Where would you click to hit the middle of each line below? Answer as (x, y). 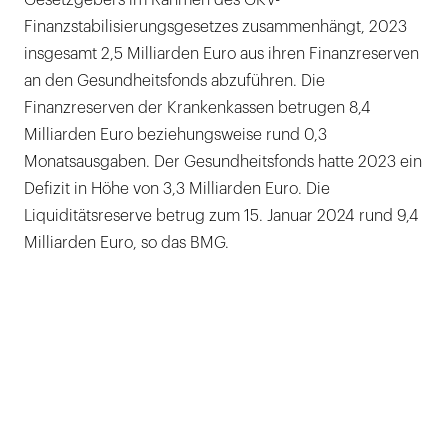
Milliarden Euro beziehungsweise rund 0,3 (175, 134)
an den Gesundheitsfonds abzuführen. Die (174, 80)
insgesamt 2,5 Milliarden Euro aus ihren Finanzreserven (221, 53)
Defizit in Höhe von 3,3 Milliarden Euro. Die (177, 188)
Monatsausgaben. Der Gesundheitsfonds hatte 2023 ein (223, 161)
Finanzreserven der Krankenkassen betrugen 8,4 (197, 107)
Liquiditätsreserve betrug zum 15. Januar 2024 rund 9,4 (221, 215)
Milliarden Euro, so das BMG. (126, 242)
